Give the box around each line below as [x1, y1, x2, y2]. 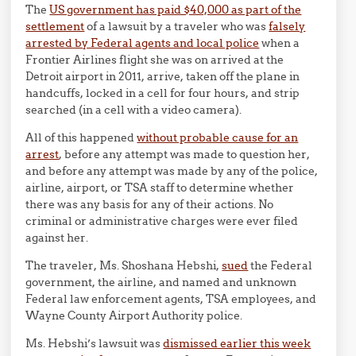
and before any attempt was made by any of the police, [25, 164, 319, 178]
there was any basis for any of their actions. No [25, 197, 274, 211]
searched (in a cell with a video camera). [25, 103, 242, 117]
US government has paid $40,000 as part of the [49, 2, 302, 17]
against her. [25, 230, 89, 245]
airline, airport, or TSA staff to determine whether [25, 180, 295, 195]
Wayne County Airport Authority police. [25, 308, 243, 323]
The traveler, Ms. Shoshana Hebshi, [25, 258, 222, 273]
